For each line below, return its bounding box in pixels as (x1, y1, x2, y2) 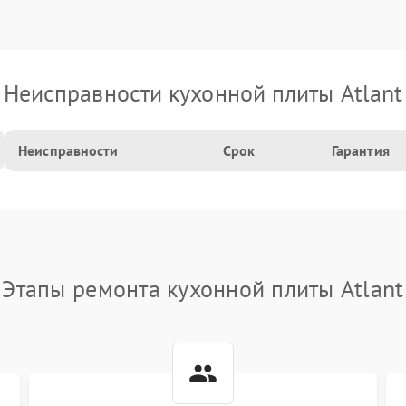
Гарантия (331, 141, 390, 159)
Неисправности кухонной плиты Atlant (3, 78, 403, 108)
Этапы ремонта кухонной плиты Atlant (2, 274, 404, 304)
